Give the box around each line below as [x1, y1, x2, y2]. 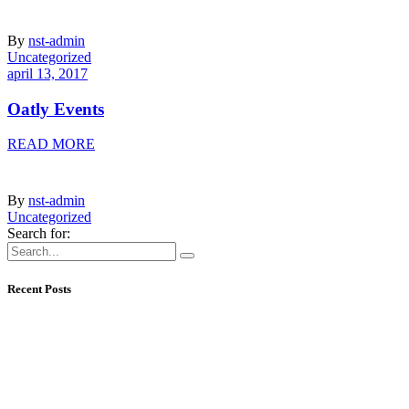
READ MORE [7, 136, 95, 152]
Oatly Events [7, 99, 104, 119]
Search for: [7, 225, 70, 242]
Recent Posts [7, 281, 71, 296]
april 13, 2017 [7, 65, 88, 81]
